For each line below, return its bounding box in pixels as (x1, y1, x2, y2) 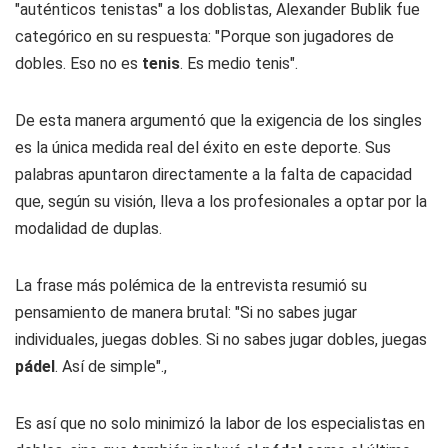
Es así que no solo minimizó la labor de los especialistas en (15, 414, 425, 433)
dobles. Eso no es (15, 54, 142, 73)
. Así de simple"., (55, 357, 167, 376)
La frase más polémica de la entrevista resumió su (15, 276, 367, 295)
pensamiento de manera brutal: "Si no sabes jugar (15, 303, 357, 322)
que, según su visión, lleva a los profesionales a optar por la (15, 192, 427, 211)
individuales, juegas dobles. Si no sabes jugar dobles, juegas (15, 330, 427, 349)
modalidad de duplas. (15, 219, 162, 238)
